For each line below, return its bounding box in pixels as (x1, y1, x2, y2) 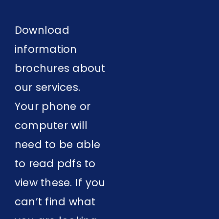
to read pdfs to (14, 156, 96, 171)
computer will (14, 118, 88, 132)
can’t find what (14, 194, 96, 209)
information (14, 42, 77, 56)
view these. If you (14, 175, 106, 190)
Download (14, 22, 69, 37)
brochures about (14, 61, 106, 75)
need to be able (14, 137, 101, 152)
